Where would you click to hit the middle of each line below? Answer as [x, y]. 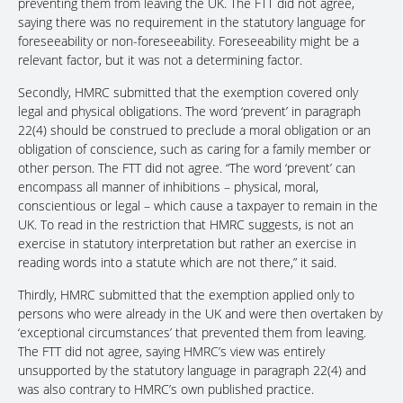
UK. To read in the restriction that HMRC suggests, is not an [186, 225]
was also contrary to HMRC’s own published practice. [166, 390]
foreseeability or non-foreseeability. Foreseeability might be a [188, 41]
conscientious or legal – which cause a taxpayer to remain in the [198, 206]
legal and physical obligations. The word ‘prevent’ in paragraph [189, 112]
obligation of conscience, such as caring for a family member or [194, 149]
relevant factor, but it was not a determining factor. [160, 60]
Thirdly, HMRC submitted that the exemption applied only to [186, 295]
